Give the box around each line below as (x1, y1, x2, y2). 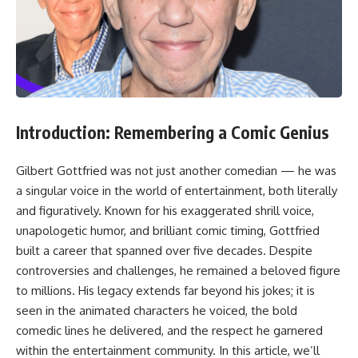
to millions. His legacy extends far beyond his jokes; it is (16, 283, 315, 299)
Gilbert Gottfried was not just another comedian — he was (16, 163, 336, 179)
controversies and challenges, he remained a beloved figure (16, 263, 340, 279)
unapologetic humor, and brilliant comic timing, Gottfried (16, 223, 320, 239)
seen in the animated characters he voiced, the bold (16, 303, 297, 319)
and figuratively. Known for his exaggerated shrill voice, (16, 203, 314, 219)
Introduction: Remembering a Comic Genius (16, 121, 329, 143)
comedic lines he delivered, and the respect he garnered (16, 323, 323, 339)
